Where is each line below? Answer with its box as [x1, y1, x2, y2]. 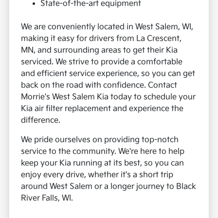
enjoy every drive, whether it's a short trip [21, 170, 174, 180]
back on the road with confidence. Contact [21, 81, 178, 91]
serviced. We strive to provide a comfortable [21, 57, 183, 67]
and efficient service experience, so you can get [21, 69, 196, 79]
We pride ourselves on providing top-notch [21, 135, 179, 145]
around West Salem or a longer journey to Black [21, 182, 197, 192]
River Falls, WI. [21, 194, 73, 203]
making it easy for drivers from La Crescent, [21, 34, 182, 44]
